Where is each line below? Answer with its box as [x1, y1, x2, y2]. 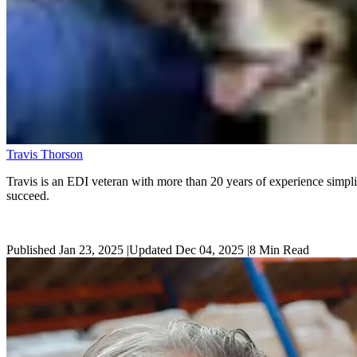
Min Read [256, 242, 309, 257]
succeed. [6, 188, 49, 202]
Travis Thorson [6, 147, 83, 161]
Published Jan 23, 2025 [6, 242, 124, 257]
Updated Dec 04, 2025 [129, 242, 244, 257]
